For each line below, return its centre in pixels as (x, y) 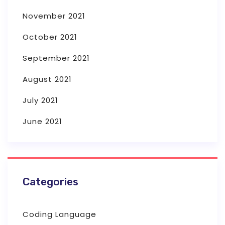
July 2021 (40, 100)
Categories (50, 181)
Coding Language (60, 214)
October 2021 (50, 37)
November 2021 (54, 16)
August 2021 (47, 79)
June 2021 (42, 121)
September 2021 (56, 58)
